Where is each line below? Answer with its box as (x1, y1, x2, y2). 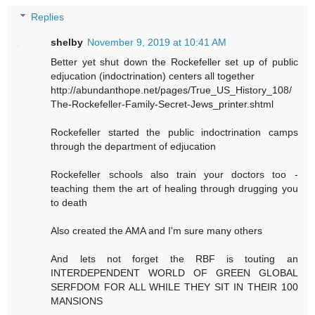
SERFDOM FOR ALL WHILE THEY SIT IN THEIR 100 (51, 281, 298, 293)
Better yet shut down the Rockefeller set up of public (51, 56, 298, 68)
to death (51, 197, 88, 209)
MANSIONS (51, 295, 103, 307)
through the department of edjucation (51, 141, 217, 153)
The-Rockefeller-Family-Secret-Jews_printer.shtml (51, 98, 274, 110)
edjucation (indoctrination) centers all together (51, 70, 255, 82)
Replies (31, 11, 65, 23)
